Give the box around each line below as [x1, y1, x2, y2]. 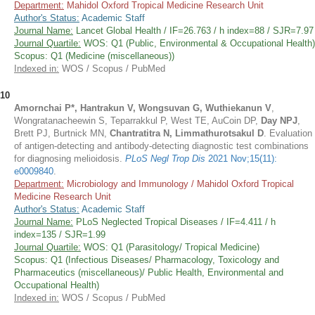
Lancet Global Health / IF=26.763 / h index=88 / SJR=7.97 [73, 25, 314, 36]
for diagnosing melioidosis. [14, 153, 125, 164]
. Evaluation [264, 128, 312, 139]
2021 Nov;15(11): [208, 153, 277, 164]
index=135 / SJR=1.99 [14, 229, 105, 240]
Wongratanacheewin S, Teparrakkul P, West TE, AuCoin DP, [14, 115, 261, 126]
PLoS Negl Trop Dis [125, 153, 208, 164]
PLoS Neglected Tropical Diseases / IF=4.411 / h [73, 217, 276, 227]
